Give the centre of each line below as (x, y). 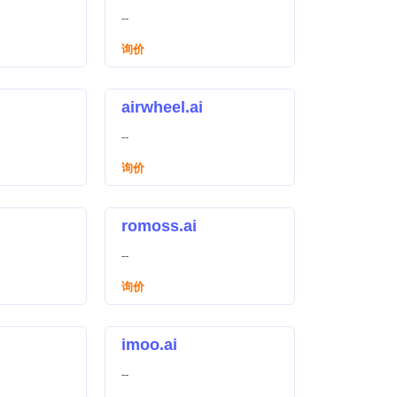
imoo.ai (149, 345)
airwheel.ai (162, 107)
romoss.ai (159, 226)
